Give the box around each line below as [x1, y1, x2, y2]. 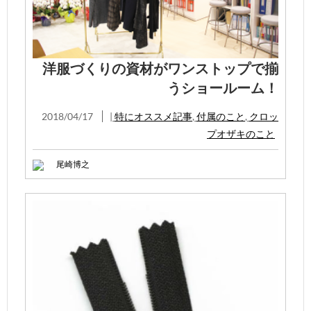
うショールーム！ [167, 78, 278, 96]
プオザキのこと [207, 127, 275, 140]
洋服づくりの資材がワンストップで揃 [42, 59, 278, 76]
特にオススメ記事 [115, 110, 192, 122]
